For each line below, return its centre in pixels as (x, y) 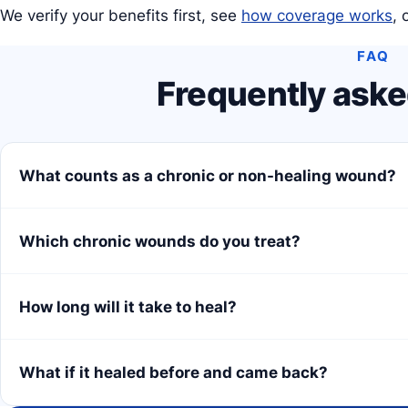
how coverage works (317, 16)
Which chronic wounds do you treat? (160, 241)
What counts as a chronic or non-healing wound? (208, 175)
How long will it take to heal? (128, 306)
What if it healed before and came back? (173, 373)
